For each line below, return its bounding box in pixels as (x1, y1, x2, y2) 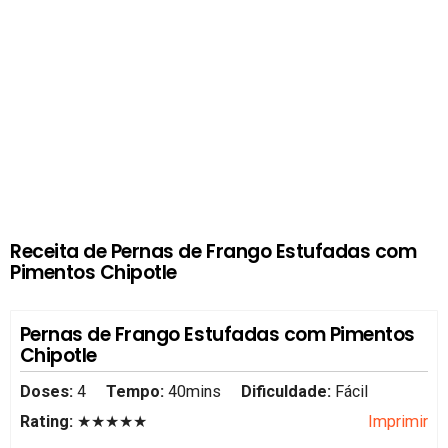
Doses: (19, 381, 77, 401)
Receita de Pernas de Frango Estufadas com (10, 237, 417, 265)
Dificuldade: (241, 381, 336, 401)
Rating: (19, 411, 77, 431)
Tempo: (105, 381, 164, 401)
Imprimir (368, 411, 429, 431)
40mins (167, 381, 221, 401)
